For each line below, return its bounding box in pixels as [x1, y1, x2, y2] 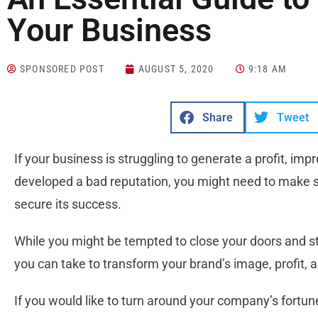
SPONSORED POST [20, 63, 104, 75]
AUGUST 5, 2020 [138, 63, 214, 75]
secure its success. [14, 197, 121, 212]
